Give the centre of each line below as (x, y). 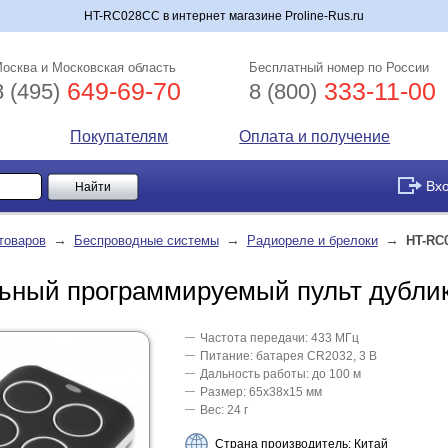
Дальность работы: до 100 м (281, 374)
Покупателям (119, 136)
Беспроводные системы (146, 240)
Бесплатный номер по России (339, 67)
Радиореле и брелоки (312, 240)
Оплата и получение (315, 136)
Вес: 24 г (223, 410)
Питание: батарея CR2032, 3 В (288, 356)
